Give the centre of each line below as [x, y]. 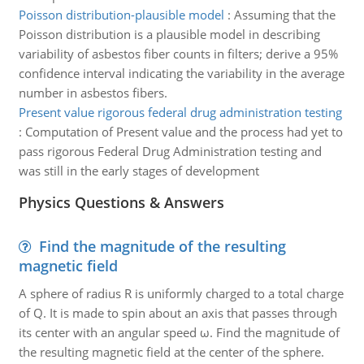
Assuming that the [284, 15]
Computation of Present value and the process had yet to [184, 132]
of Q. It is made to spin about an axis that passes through [178, 313]
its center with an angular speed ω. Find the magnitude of [179, 332]
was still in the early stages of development [139, 171]
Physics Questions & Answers [121, 202]
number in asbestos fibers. [93, 93]
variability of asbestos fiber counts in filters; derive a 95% [178, 54]
